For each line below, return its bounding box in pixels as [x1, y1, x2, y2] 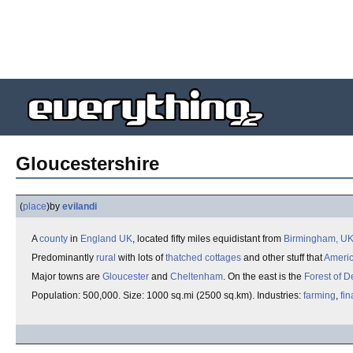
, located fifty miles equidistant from [132, 233, 284, 244]
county [39, 233, 68, 244]
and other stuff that [241, 252, 324, 263]
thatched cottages [165, 252, 241, 263]
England [80, 233, 117, 244]
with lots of [116, 252, 165, 263]
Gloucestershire [16, 153, 159, 174]
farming [303, 290, 336, 301]
